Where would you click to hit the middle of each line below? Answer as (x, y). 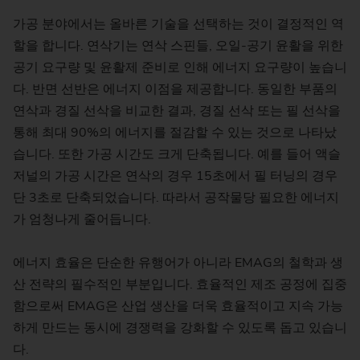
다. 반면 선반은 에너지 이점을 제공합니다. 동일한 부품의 (175, 90)
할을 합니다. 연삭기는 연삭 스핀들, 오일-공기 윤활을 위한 (178, 46)
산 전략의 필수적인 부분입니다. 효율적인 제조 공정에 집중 (180, 285)
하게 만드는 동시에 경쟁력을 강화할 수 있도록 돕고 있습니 (180, 328)
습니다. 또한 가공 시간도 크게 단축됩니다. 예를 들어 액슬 (177, 155)
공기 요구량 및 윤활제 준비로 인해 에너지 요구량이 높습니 (180, 68)
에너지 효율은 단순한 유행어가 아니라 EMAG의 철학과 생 (178, 263)
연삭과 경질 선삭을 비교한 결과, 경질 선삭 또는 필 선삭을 (177, 111)
